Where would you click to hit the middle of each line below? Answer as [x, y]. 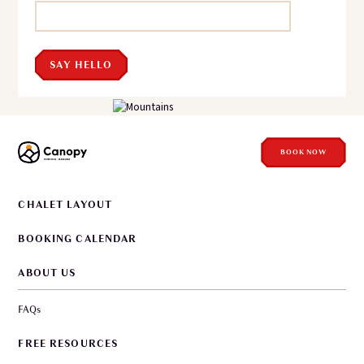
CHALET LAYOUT [65, 205]
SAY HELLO [81, 65]
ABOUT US [47, 273]
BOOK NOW [303, 152]
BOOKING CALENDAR [78, 238]
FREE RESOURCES [68, 344]
